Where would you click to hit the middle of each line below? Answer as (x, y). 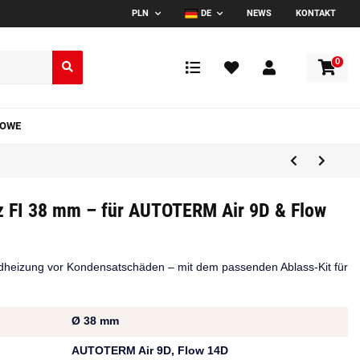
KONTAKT (316, 13)
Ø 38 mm (95, 321)
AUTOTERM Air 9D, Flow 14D (150, 351)
